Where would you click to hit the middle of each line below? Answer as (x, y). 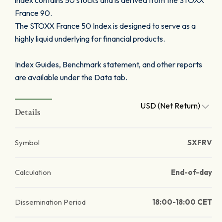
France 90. (33, 13)
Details (28, 112)
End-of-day (192, 172)
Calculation (33, 172)
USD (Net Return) (171, 106)
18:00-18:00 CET (182, 202)
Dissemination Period (50, 202)
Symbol (27, 142)
